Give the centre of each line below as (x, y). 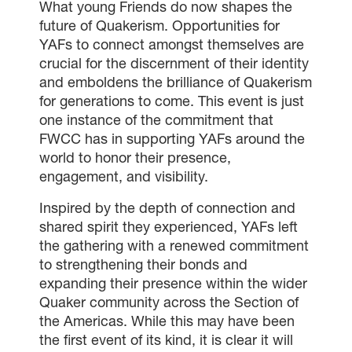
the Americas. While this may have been (167, 321)
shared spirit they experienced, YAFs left (169, 227)
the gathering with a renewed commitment (174, 246)
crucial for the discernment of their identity (174, 64)
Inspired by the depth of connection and (167, 208)
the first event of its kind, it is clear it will (166, 340)
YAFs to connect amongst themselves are (172, 45)
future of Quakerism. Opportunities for (159, 26)
